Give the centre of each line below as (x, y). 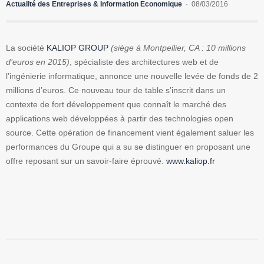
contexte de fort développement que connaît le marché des (116, 105)
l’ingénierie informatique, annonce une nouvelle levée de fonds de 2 (132, 76)
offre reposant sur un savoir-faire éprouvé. (86, 161)
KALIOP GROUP (77, 48)
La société (26, 48)
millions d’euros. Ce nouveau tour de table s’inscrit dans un (116, 90)
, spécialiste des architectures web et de (144, 62)
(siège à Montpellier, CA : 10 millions (178, 48)
